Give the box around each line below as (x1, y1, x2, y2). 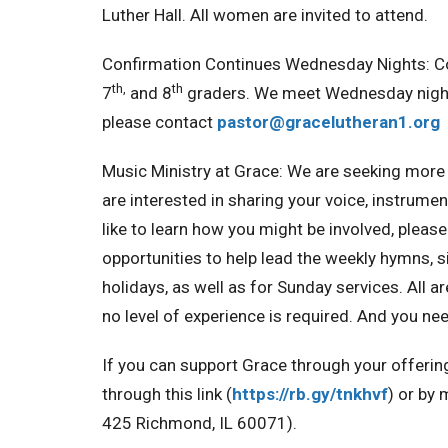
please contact (102, 112, 217, 132)
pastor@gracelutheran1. (217, 112, 413, 132)
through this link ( (102, 384, 232, 404)
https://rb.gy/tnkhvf (232, 384, 388, 404)
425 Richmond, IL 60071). (102, 413, 297, 433)
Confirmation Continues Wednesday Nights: (102, 54, 434, 74)
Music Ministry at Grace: (102, 161, 287, 181)
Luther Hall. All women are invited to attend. (102, 5, 428, 25)
